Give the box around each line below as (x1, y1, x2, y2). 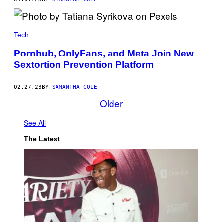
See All (24, 118, 46, 128)
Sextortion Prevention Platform (14, 59, 154, 70)
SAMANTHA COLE (52, 84, 97, 91)
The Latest (24, 135, 60, 143)
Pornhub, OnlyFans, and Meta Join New (14, 48, 194, 59)
